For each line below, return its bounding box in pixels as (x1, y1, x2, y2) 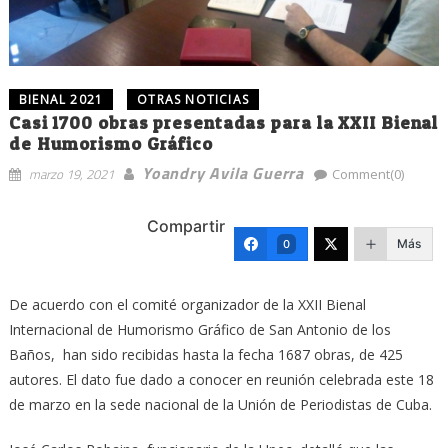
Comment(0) (331, 164, 404, 183)
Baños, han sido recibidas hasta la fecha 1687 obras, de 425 (8, 344, 403, 364)
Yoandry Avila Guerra (141, 160, 304, 185)
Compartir (147, 216, 226, 237)
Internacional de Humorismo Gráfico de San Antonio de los (8, 319, 391, 339)
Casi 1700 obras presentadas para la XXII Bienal (8, 111, 439, 133)
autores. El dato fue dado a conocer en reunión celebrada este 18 (8, 369, 434, 389)
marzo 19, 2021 (28, 163, 114, 184)
